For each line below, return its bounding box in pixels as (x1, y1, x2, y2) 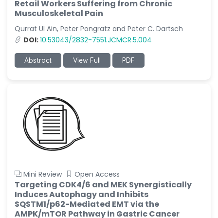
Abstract (24, 56, 52, 65)
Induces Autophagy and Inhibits (15, 189, 148, 200)
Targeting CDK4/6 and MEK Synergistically (15, 179, 192, 190)
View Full (73, 56, 101, 65)
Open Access (74, 169, 120, 179)
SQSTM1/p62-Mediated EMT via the (15, 199, 159, 210)
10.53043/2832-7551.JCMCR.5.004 (40, 35, 152, 45)
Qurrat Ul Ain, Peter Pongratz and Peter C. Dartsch (15, 24, 183, 34)
